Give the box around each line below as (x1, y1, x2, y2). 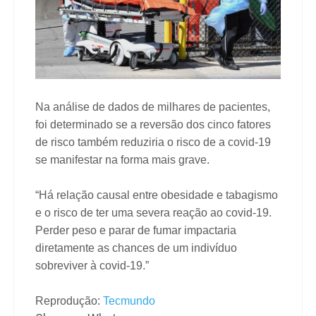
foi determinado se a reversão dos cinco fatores (35, 118, 271, 130)
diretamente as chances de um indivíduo (35, 241, 237, 254)
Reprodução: (35, 294, 103, 307)
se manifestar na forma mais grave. (35, 153, 209, 166)
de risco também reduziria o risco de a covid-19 (35, 135, 271, 148)
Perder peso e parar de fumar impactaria (35, 224, 236, 236)
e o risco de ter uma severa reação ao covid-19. (35, 206, 272, 219)
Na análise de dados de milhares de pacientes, (35, 100, 270, 113)
